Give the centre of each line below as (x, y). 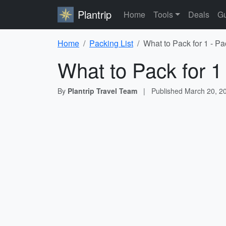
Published (168, 91)
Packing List (111, 43)
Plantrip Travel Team (102, 91)
